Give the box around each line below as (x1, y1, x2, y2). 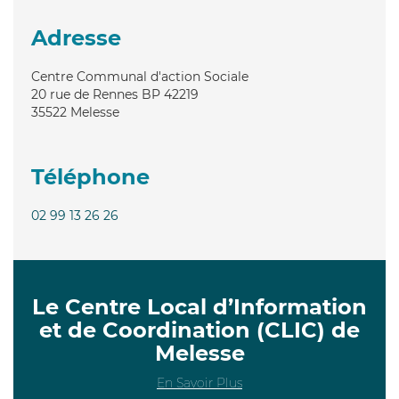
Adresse (31, 24, 121, 51)
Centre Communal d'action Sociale (31, 68, 248, 85)
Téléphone (31, 163, 150, 190)
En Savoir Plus (157, 374, 242, 391)
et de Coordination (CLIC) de (39, 316, 360, 343)
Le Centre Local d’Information (32, 293, 367, 320)
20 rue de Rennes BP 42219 (31, 85, 199, 102)
